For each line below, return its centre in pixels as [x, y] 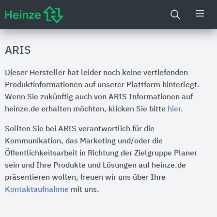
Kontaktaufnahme [37, 190]
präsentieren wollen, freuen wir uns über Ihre [85, 178]
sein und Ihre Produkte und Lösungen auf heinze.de [95, 166]
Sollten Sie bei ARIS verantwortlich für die [80, 129]
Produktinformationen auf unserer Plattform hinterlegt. [102, 85]
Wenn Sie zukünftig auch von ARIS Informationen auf [99, 97]
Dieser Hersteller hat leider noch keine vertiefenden [96, 73]
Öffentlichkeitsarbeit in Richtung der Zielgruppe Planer [101, 154]
